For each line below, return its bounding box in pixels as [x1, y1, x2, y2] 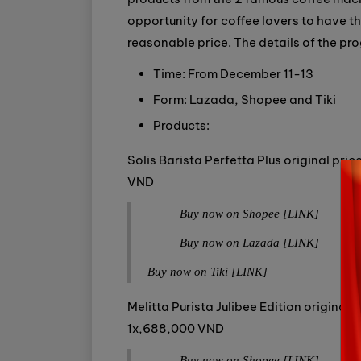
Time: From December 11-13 [153, 66, 313, 82]
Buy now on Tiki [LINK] [147, 265, 268, 279]
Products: [153, 118, 210, 134]
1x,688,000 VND [127, 321, 224, 337]
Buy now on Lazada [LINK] [180, 236, 319, 250]
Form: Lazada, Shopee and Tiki [153, 92, 336, 108]
